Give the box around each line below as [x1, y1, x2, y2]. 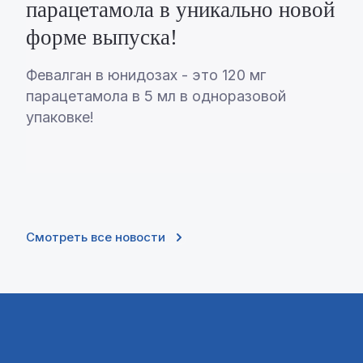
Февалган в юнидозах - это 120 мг [26, 66, 266, 84]
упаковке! [26, 109, 94, 126]
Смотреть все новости [26, 229, 165, 246]
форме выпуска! [26, 25, 177, 50]
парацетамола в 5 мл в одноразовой [26, 88, 286, 105]
